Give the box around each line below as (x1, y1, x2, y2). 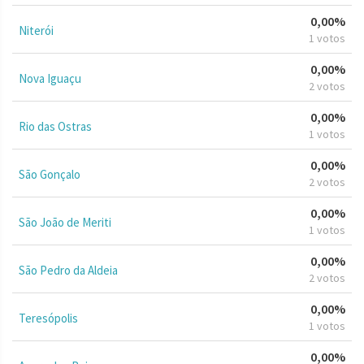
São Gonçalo (19, 166, 80, 182)
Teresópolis (19, 310, 78, 326)
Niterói (19, 22, 54, 38)
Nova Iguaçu (19, 70, 81, 86)
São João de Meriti (19, 214, 111, 230)
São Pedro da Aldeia (19, 262, 118, 278)
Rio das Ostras (19, 118, 92, 134)
